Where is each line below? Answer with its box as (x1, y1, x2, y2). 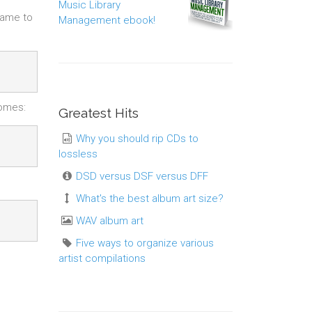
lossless (58, 148, 97, 160)
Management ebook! (58, 14, 155, 26)
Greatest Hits (58, 105, 139, 120)
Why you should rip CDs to (75, 132, 198, 145)
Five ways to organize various (75, 237, 214, 249)
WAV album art (75, 214, 143, 227)
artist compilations (58, 252, 146, 265)
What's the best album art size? (75, 192, 224, 205)
